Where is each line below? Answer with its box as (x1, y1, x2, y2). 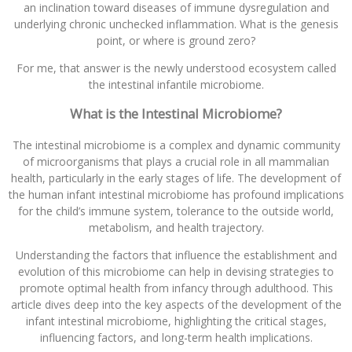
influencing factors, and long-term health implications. (39, 330, 313, 346)
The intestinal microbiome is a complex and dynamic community (12, 137, 340, 153)
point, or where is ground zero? (97, 33, 255, 49)
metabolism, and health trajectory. (88, 220, 264, 236)
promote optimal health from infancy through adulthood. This (19, 280, 333, 296)
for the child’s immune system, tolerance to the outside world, (18, 203, 334, 219)
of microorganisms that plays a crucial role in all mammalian (23, 154, 329, 170)
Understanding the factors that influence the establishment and (15, 247, 337, 263)
